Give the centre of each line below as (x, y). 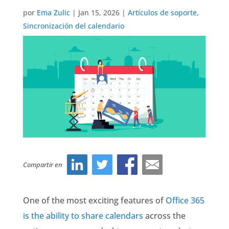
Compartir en (42, 165)
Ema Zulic (53, 13)
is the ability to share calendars (83, 216)
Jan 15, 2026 (99, 13)
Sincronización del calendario (73, 26)
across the (164, 216)
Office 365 (185, 201)
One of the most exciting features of (94, 201)
